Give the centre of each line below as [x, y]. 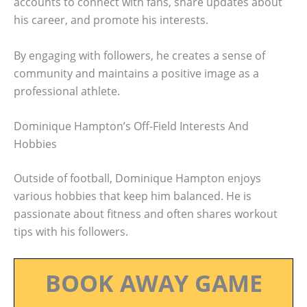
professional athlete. [67, 91]
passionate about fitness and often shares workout [146, 214]
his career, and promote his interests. [111, 20]
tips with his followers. [71, 232]
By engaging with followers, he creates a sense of [139, 55]
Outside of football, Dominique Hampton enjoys [137, 179]
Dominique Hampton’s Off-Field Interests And [131, 126]
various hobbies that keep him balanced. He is [133, 196]
